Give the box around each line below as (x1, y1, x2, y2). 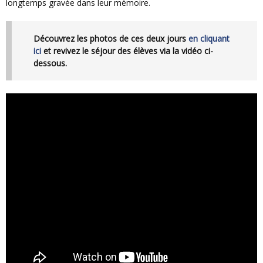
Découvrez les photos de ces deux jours (40, 33, 188, 45)
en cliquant (188, 33, 230, 45)
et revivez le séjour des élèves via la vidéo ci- (41, 45, 213, 57)
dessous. (33, 58, 67, 69)
